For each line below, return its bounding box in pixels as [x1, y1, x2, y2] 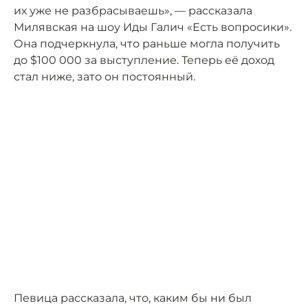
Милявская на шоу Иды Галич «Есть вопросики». [14, 21, 291, 34]
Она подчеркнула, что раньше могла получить [14, 37, 280, 50]
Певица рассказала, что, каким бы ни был [14, 291, 252, 305]
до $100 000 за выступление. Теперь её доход [14, 54, 274, 67]
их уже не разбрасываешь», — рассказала [14, 4, 252, 17]
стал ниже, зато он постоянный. [14, 70, 195, 83]
